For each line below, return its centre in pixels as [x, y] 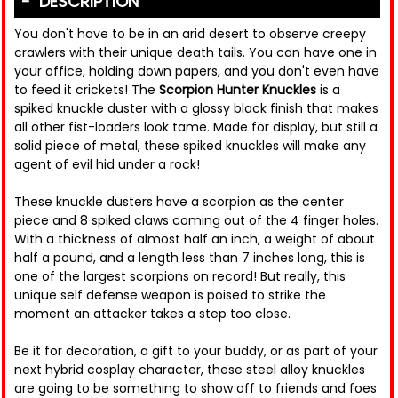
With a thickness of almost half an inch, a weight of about [195, 239]
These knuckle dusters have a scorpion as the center [179, 202]
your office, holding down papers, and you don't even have [197, 72]
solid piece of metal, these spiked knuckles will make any [190, 146]
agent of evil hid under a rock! [107, 165]
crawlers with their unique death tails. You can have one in [195, 53]
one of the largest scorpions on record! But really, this [180, 277]
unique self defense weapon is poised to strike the [170, 295]
